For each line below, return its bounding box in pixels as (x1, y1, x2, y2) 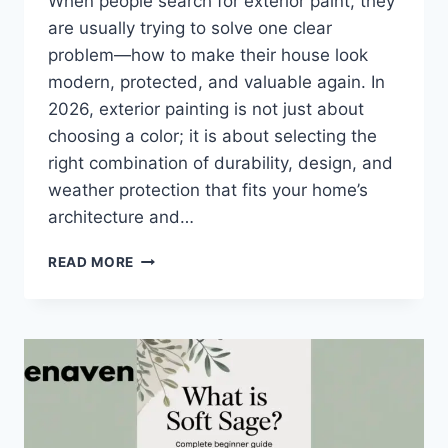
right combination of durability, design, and (48, 153, 393, 174)
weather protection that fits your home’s (48, 180, 368, 201)
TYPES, (133, 375, 187, 392)
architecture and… (48, 207, 194, 228)
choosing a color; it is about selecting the (48, 126, 377, 147)
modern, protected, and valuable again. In (48, 72, 385, 93)
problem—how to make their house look (48, 45, 368, 66)
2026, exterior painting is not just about (48, 99, 364, 120)
